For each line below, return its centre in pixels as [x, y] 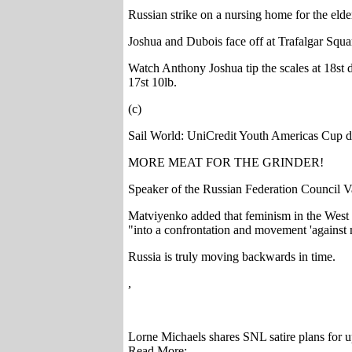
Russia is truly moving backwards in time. [232, 257]
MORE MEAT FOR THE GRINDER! [226, 162]
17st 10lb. [152, 82]
